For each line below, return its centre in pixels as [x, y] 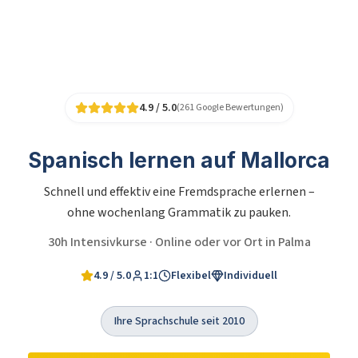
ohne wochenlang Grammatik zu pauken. [179, 212]
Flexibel [191, 275]
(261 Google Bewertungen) [230, 107]
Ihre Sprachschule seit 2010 [179, 321]
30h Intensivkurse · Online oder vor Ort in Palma [179, 242]
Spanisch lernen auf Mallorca [179, 160]
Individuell [251, 275]
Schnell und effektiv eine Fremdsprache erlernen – [179, 191]
